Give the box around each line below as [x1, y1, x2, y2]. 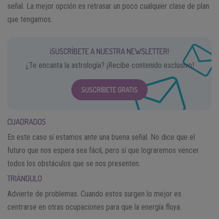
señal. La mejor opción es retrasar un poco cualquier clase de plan [7, 1, 209, 11]
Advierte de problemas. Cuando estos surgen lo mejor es [7, 189, 181, 198]
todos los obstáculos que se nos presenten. [7, 158, 140, 168]
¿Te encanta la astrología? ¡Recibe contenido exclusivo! [25, 60, 194, 70]
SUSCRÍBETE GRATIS [81, 85, 138, 94]
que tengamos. [7, 14, 52, 24]
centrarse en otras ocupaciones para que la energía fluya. [7, 202, 181, 212]
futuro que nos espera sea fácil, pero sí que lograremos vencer [7, 145, 199, 155]
